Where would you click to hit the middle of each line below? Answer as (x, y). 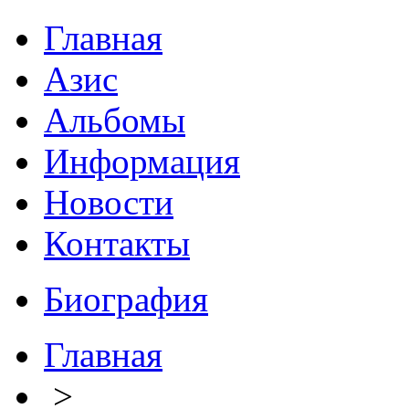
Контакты (117, 243)
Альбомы (115, 120)
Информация (142, 161)
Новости (109, 202)
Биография (126, 299)
